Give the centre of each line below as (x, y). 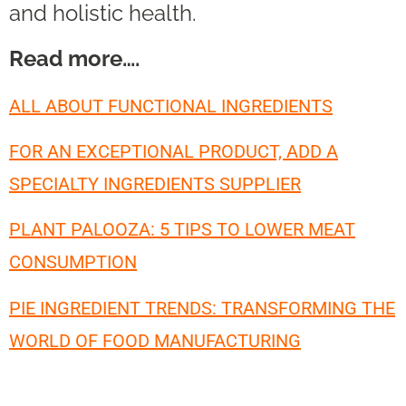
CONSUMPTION (73, 262)
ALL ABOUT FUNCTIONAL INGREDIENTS (171, 106)
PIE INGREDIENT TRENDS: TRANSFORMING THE (202, 308)
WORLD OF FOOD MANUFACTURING (155, 340)
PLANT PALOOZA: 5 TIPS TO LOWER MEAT (182, 230)
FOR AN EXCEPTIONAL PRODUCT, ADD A (174, 152)
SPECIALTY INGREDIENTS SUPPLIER (155, 184)
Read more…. (74, 59)
